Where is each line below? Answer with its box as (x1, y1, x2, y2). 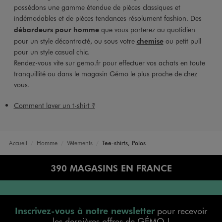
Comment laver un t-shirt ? (13, 100, 95, 110)
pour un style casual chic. (13, 47, 90, 56)
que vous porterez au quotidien (99, 24, 195, 34)
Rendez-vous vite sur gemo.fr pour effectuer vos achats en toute (13, 57, 205, 67)
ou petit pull (163, 36, 201, 46)
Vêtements (66, 138, 93, 147)
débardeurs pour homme (13, 24, 99, 34)
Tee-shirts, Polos (102, 138, 146, 147)
